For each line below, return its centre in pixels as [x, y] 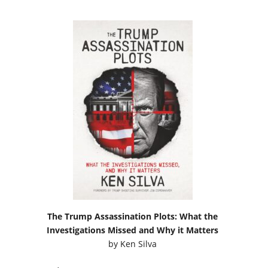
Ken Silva [139, 243]
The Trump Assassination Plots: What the [133, 216]
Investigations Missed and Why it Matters [133, 230]
